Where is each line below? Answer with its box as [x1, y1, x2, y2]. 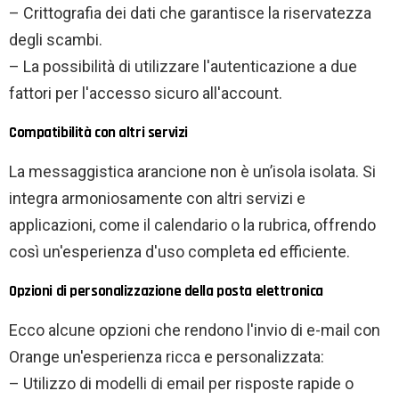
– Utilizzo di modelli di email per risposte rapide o [9, 374, 354, 394]
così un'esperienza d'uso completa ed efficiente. [9, 242, 350, 262]
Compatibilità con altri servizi [9, 123, 188, 143]
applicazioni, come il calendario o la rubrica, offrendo [9, 216, 376, 235]
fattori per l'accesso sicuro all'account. [9, 84, 282, 103]
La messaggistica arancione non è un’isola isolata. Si [9, 162, 376, 182]
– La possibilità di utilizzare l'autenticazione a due [9, 57, 357, 77]
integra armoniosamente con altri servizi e [9, 189, 305, 208]
